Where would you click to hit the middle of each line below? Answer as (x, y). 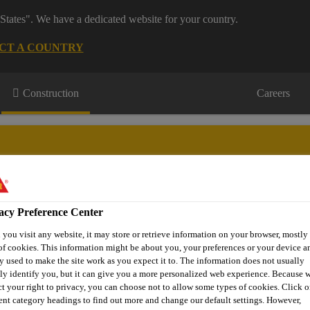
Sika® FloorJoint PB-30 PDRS (76, 285)
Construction (51, 93)
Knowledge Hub (152, 224)
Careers (273, 93)
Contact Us (234, 224)
